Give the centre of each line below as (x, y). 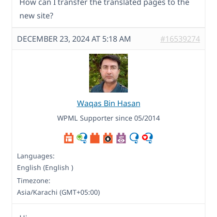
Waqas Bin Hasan (108, 103)
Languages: (36, 156)
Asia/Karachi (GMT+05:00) (58, 192)
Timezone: (34, 181)
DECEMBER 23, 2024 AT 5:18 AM (74, 39)
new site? (36, 16)
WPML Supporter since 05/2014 (108, 118)
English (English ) (45, 168)
